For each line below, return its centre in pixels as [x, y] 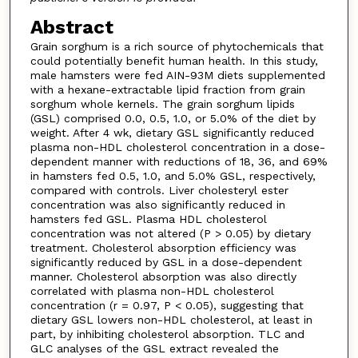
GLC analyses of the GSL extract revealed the [154, 349]
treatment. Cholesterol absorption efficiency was [163, 248]
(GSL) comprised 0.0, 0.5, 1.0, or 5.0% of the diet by [173, 119]
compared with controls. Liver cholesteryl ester [159, 191]
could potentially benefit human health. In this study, [174, 61]
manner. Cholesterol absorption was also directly [163, 277]
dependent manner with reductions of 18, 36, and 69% [179, 162]
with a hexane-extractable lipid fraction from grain [167, 90]
